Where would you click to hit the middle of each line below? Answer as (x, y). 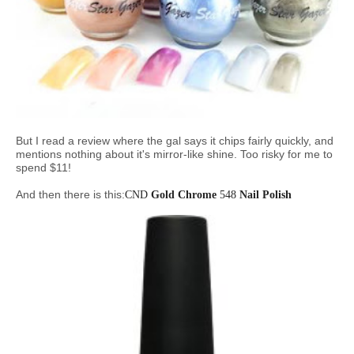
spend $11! (43, 168)
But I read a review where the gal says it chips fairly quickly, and (175, 141)
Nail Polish (265, 195)
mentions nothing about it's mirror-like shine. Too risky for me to (174, 154)
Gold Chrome (184, 195)
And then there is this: (70, 195)
